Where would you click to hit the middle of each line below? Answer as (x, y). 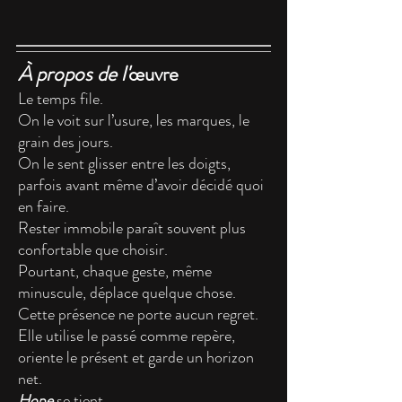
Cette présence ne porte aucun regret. (138, 314)
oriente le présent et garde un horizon (136, 357)
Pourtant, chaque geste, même (115, 271)
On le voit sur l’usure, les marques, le (134, 120)
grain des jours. (66, 142)
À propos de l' (73, 74)
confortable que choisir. (93, 249)
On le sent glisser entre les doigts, (124, 163)
